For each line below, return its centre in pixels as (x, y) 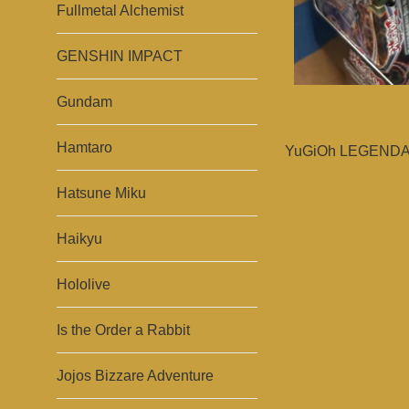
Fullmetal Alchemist (120, 10)
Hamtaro (84, 147)
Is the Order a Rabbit (123, 330)
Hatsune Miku (101, 193)
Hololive (84, 284)
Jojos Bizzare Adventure (135, 376)
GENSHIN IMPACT (120, 56)
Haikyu (79, 239)
